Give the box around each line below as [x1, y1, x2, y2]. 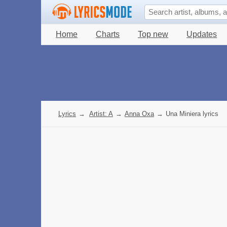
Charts [96, 30, 120, 39]
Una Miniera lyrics [166, 110, 218, 118]
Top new [138, 30, 168, 39]
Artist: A [89, 110, 113, 118]
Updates [186, 30, 217, 39]
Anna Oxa [125, 110, 154, 118]
